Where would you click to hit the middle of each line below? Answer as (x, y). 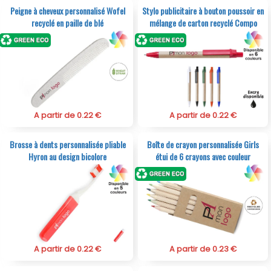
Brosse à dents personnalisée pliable (67, 144)
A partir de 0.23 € (203, 249)
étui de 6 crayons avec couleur (203, 156)
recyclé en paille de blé (68, 22)
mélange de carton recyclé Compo (203, 22)
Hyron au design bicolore (68, 156)
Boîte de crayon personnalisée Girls (203, 144)
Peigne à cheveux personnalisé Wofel (67, 10)
